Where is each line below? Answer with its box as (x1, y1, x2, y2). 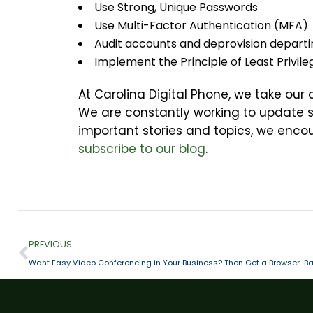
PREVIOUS (29, 238, 72, 251)
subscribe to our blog (78, 140, 205, 158)
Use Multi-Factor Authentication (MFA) (94, 17, 308, 34)
